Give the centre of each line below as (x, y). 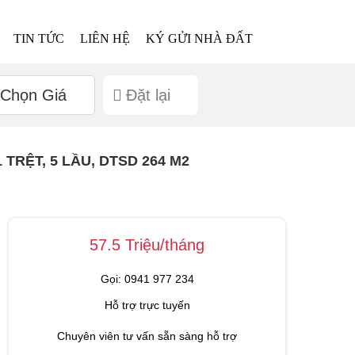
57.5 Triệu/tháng (147, 244)
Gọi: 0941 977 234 (147, 279)
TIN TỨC (39, 38)
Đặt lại (148, 95)
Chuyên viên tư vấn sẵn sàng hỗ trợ (147, 336)
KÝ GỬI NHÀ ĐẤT (200, 38)
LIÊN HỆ (105, 38)
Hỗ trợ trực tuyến (147, 305)
